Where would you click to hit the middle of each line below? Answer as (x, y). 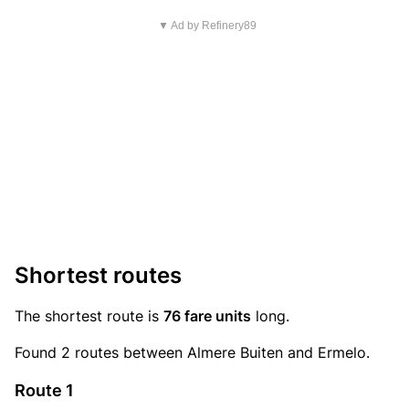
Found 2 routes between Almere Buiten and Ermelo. (192, 352)
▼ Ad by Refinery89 (207, 26)
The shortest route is (89, 316)
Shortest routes (98, 275)
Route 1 (44, 390)
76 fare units (207, 316)
